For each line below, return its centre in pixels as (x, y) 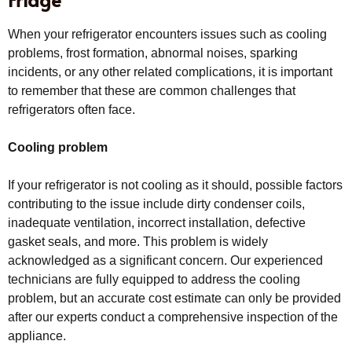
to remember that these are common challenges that (152, 90)
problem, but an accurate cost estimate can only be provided (174, 298)
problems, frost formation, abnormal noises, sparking (153, 53)
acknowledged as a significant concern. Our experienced (165, 260)
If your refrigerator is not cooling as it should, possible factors (175, 185)
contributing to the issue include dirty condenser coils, (156, 203)
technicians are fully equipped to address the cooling (154, 279)
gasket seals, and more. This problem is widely (138, 241)
